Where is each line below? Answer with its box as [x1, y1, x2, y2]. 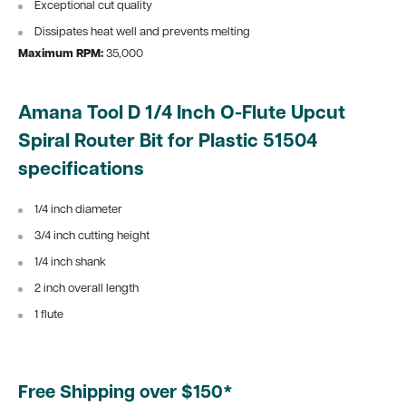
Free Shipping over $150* [18, 383, 233, 402]
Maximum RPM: [18, 48, 106, 60]
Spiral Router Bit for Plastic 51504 [18, 131, 317, 151]
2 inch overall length [34, 282, 139, 295]
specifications [18, 159, 144, 179]
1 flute [34, 308, 63, 321]
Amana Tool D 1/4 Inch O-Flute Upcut [18, 103, 345, 123]
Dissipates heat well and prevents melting [34, 26, 250, 38]
